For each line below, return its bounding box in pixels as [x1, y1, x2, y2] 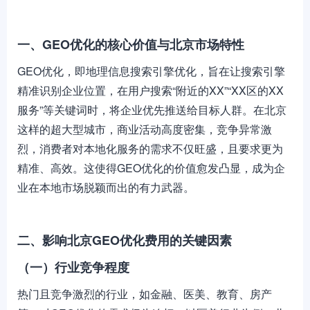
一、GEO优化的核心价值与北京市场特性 [17, 35, 244, 53]
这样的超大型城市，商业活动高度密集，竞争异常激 [17, 121, 272, 137]
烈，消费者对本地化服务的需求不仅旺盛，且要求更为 [17, 140, 283, 156]
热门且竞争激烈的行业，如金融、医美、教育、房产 [17, 286, 272, 302]
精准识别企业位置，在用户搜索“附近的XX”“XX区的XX [17, 82, 284, 98]
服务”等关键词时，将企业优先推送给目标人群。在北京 [17, 102, 286, 118]
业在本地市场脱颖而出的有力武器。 [17, 179, 194, 195]
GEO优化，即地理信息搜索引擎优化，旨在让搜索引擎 [17, 63, 285, 79]
